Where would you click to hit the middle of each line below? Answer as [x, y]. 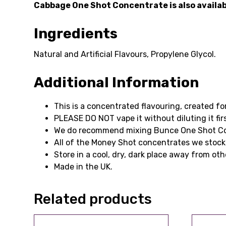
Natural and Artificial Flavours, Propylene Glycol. [125, 54]
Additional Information [117, 83]
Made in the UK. [83, 167]
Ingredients [76, 33]
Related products [93, 199]
